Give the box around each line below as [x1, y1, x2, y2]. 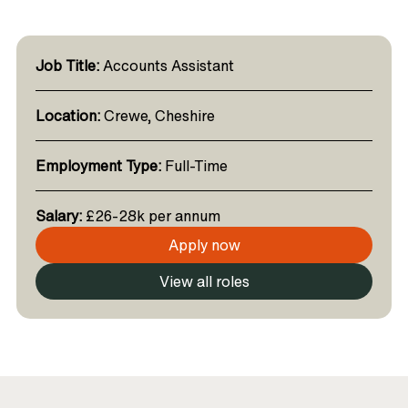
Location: [35, 105, 100, 127]
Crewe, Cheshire [99, 105, 215, 127]
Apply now [168, 234, 240, 256]
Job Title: [35, 55, 99, 76]
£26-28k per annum [81, 205, 220, 227]
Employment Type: [35, 155, 161, 177]
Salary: [35, 205, 82, 227]
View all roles [158, 270, 250, 292]
